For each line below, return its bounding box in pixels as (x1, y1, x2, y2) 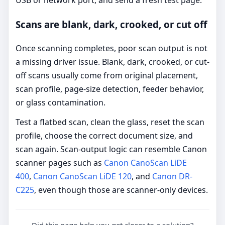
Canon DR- (150, 170, 192, 182)
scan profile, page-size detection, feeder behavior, (16, 83, 204, 94)
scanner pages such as (16, 157, 102, 168)
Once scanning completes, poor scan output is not (16, 42, 207, 54)
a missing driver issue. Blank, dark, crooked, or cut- (16, 56, 209, 67)
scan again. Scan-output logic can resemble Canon (16, 143, 207, 155)
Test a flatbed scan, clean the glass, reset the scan (16, 116, 204, 128)
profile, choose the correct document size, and (16, 130, 193, 141)
